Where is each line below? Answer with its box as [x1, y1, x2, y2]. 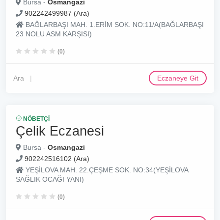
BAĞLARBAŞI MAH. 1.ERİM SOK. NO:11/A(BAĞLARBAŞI [24, 21, 204, 28]
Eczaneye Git [157, 74, 198, 82]
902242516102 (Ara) [25, 155, 89, 163]
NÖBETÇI [22, 115, 50, 122]
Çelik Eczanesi [16, 123, 104, 138]
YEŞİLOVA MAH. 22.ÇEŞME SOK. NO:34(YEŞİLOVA [24, 166, 188, 174]
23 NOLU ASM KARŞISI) [16, 30, 92, 38]
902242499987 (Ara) [25, 9, 89, 17]
